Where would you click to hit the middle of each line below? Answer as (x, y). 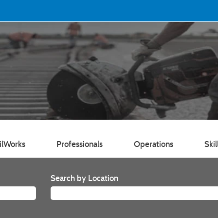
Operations (154, 144)
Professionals (80, 144)
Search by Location (84, 178)
